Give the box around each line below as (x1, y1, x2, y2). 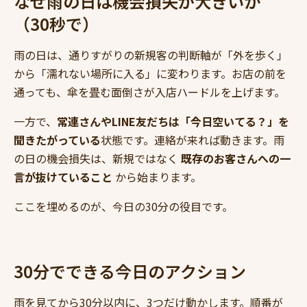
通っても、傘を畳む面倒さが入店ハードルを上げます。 (14, 84, 285, 101)
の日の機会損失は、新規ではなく (14, 150, 181, 167)
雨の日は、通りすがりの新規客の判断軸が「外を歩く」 (14, 47, 288, 64)
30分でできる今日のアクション (14, 259, 246, 284)
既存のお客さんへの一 (181, 150, 291, 167)
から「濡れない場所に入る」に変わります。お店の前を (14, 65, 286, 82)
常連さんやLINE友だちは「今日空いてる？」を (57, 113, 289, 130)
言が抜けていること (14, 169, 112, 186)
